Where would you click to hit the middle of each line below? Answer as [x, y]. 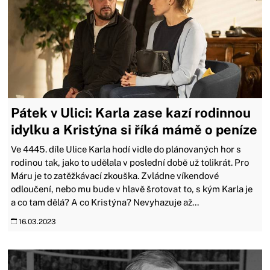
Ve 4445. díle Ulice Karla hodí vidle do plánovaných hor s [126, 149]
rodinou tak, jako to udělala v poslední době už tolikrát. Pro [130, 162]
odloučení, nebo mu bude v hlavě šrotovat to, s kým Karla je [132, 189]
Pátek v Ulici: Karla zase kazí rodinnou [131, 112]
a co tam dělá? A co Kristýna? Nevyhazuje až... [105, 202]
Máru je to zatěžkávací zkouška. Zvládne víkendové [115, 175]
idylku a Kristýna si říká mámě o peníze [134, 129]
